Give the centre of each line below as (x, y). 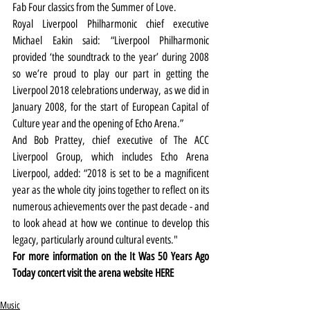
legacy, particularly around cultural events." (95, 239)
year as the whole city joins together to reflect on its (111, 190)
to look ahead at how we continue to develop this (111, 223)
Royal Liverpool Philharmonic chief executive (111, 24)
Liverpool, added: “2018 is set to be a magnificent (111, 173)
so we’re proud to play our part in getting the (111, 73)
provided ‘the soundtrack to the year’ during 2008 (111, 57)
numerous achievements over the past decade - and (111, 206)
